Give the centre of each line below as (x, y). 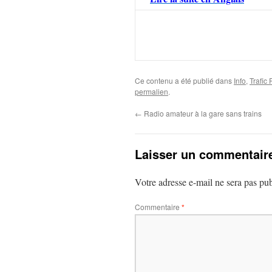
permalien (151, 91)
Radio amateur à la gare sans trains (202, 113)
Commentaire (158, 207)
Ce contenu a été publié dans (184, 80)
